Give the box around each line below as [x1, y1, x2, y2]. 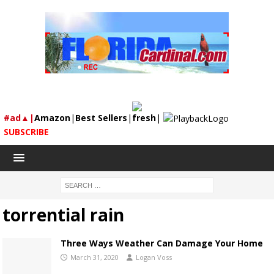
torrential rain [2, 203, 124, 227]
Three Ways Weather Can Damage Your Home [61, 237, 263, 250]
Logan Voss [136, 253, 172, 262]
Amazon [34, 112, 70, 124]
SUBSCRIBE [4, 126, 49, 138]
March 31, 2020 [70, 253, 119, 262]
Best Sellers [75, 112, 127, 124]
